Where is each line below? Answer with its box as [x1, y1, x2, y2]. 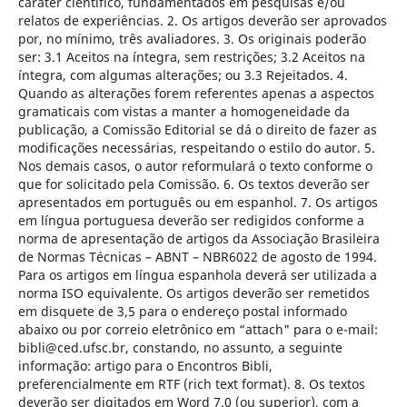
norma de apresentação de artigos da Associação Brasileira [17, 229, 380, 247]
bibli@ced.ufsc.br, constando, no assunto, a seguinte [17, 338, 342, 356]
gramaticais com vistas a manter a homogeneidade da [17, 102, 350, 120]
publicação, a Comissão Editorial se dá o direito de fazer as [17, 120, 377, 138]
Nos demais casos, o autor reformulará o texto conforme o [17, 156, 372, 174]
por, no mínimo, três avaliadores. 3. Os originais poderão [17, 29, 366, 47]
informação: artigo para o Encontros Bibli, [17, 356, 273, 374]
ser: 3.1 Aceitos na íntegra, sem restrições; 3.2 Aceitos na [17, 47, 365, 65]
